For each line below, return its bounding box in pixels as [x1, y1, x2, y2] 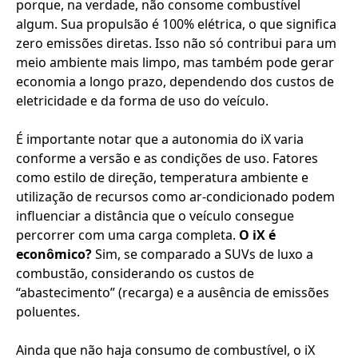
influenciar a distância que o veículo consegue [16, 207, 294, 225]
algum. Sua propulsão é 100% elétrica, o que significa [16, 15, 336, 33]
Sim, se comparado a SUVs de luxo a [92, 245, 313, 263]
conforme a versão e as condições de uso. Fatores [16, 149, 318, 167]
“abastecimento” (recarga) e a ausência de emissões [16, 284, 329, 301]
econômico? [16, 245, 92, 263]
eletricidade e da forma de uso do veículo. [16, 92, 268, 109]
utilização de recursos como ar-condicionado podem [16, 188, 335, 205]
